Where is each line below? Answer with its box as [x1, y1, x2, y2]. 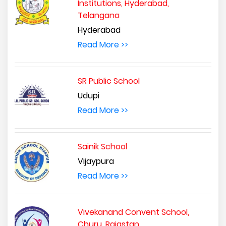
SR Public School [77, 75, 140, 87]
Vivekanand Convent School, [77, 206, 189, 218]
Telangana [77, 9, 120, 21]
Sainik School [77, 140, 127, 152]
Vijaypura [77, 155, 114, 167]
